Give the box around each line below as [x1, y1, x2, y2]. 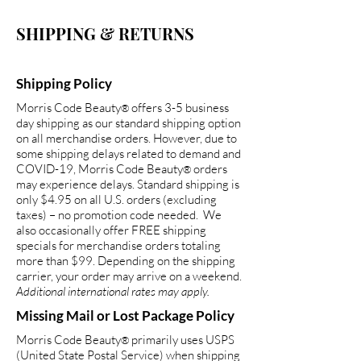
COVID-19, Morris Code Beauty [16, 161, 183, 177]
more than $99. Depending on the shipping [16, 253, 235, 269]
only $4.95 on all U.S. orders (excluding [16, 192, 217, 208]
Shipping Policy [16, 75, 112, 93]
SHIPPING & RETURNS [16, 23, 194, 45]
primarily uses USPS [129, 332, 234, 348]
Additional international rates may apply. [16, 284, 210, 300]
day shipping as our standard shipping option [16, 115, 241, 131]
